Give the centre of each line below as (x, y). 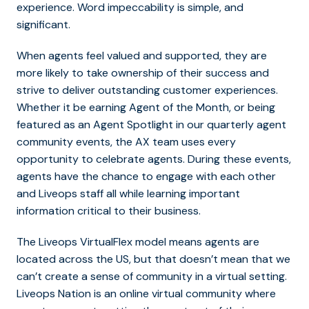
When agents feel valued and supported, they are (142, 56)
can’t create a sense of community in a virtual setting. (152, 277)
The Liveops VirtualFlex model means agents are (138, 242)
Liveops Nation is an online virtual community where (146, 294)
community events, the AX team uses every (126, 142)
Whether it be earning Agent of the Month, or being (146, 108)
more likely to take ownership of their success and (143, 73)
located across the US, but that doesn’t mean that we (153, 259)
